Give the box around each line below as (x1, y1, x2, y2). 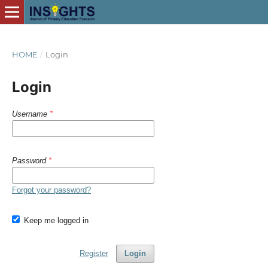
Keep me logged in (24, 215, 89, 225)
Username (11, 109, 50, 118)
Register (79, 248, 108, 258)
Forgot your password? (11, 185, 91, 194)
